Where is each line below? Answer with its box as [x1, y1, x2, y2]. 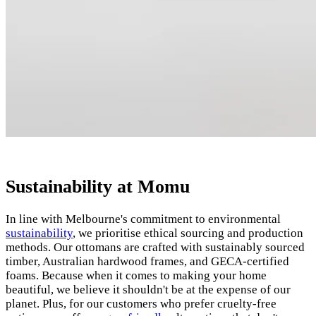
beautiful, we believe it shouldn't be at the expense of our [6, 283, 291, 297]
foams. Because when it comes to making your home [6, 269, 267, 283]
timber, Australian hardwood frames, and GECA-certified [6, 255, 289, 269]
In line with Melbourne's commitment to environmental [6, 212, 281, 226]
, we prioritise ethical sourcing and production [73, 226, 303, 241]
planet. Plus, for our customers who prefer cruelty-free [6, 297, 276, 311]
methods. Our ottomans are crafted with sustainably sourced [6, 241, 305, 255]
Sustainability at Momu [6, 176, 190, 197]
